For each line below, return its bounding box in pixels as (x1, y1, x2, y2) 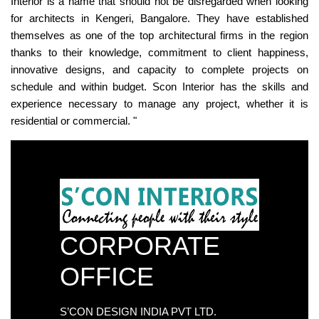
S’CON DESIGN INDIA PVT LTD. (60, 305, 216, 318)
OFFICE (60, 261, 154, 291)
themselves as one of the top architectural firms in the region (11, 29, 308, 42)
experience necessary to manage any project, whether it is (11, 98, 308, 110)
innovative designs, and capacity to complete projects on (11, 63, 308, 76)
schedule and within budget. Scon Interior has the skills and (11, 80, 308, 93)
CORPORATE (60, 231, 220, 261)
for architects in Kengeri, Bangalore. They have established (11, 12, 308, 25)
